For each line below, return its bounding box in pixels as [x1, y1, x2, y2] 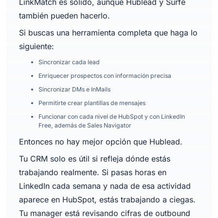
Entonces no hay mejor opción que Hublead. [18, 137, 182, 146]
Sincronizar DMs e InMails [38, 86, 110, 93]
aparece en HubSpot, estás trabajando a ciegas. [18, 195, 196, 204]
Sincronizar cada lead [38, 58, 100, 66]
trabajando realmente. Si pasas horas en [18, 167, 166, 177]
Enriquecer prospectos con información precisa [38, 72, 171, 79]
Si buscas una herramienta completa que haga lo [18, 28, 198, 37]
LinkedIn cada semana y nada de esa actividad [18, 181, 191, 191]
